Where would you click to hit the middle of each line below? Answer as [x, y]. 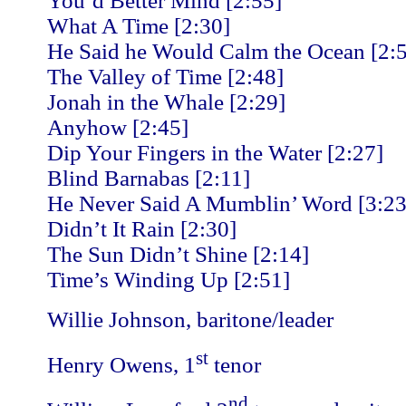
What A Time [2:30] [139, 26]
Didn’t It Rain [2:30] [142, 229]
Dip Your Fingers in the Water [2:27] [215, 153]
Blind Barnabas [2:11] [149, 178]
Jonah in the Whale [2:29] [166, 102]
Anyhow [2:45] [118, 127]
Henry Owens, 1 [121, 365]
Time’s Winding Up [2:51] [169, 280]
